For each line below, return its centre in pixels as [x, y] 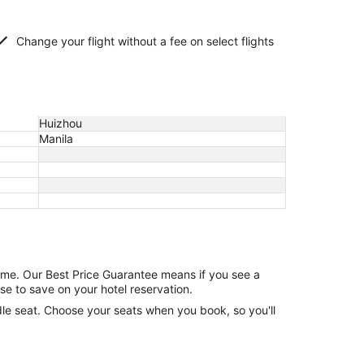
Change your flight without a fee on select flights [145, 41]
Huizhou [61, 123]
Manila [56, 139]
